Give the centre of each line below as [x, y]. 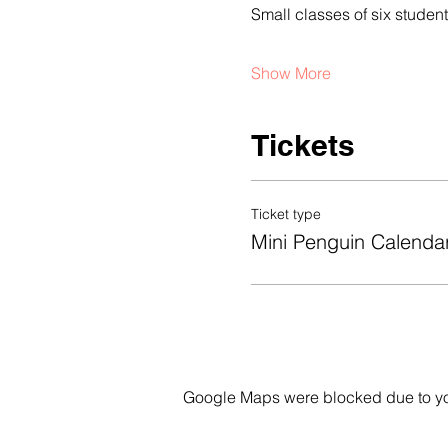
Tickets [302, 145]
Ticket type [285, 214]
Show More [290, 73]
